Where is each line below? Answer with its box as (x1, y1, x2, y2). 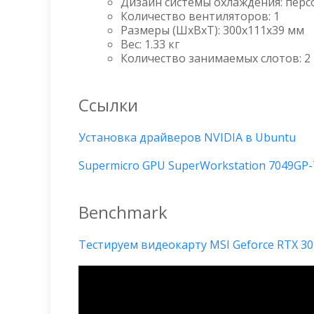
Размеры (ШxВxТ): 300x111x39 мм (121, 22, 304, 38)
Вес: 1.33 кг (121, 36, 179, 52)
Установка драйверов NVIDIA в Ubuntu (78, 129, 296, 145)
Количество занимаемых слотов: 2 (121, 50, 310, 66)
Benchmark (78, 200, 168, 224)
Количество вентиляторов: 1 (121, 8, 280, 24)
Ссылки (78, 93, 138, 116)
